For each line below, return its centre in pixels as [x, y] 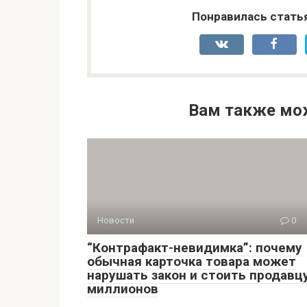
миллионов [123, 289]
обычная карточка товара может [192, 261]
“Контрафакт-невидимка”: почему [195, 248]
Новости [116, 220]
